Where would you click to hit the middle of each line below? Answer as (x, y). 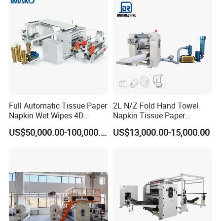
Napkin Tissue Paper (149, 116)
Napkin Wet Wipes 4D (47, 116)
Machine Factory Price (48, 135)
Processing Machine (148, 126)
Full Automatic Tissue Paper (58, 106)
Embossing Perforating (49, 126)
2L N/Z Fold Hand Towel (155, 106)
